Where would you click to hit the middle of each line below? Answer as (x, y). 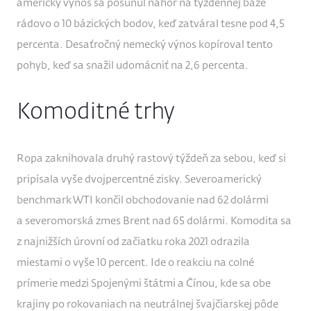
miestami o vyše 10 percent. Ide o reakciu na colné (135, 263)
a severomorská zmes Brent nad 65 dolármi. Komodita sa (154, 221)
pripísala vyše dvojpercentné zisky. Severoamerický (139, 180)
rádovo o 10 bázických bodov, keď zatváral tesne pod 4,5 (151, 24)
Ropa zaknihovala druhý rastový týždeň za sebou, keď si (151, 159)
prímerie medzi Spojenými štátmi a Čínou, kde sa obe (144, 284)
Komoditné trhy (96, 113)
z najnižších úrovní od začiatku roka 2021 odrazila (133, 242)
